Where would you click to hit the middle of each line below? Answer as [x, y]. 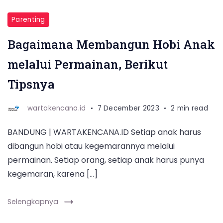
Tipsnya [31, 84]
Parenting [28, 20]
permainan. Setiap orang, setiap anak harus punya [106, 160]
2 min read [189, 108]
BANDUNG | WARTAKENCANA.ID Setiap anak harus [104, 132]
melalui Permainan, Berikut [88, 64]
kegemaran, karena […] [53, 174]
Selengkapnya [33, 202]
